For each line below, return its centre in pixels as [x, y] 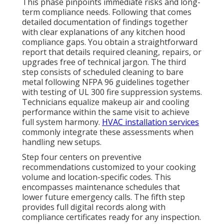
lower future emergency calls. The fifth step [103, 197]
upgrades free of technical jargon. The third [104, 62]
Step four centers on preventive [82, 157]
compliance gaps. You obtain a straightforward [110, 42]
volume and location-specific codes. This [96, 177]
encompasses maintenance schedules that [101, 187]
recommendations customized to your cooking [109, 167]
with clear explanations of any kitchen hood [103, 32]
